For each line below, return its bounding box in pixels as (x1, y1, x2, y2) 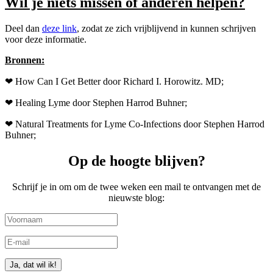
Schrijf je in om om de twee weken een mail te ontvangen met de (12, 181, 261, 192)
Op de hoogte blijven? (68, 152, 205, 169)
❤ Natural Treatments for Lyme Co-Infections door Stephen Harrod (5, 119, 264, 129)
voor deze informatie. (5, 34, 87, 44)
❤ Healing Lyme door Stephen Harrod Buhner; (5, 97, 187, 108)
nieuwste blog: (108, 192, 165, 203)
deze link (42, 23, 77, 34)
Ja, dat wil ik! (10, 260, 57, 269)
